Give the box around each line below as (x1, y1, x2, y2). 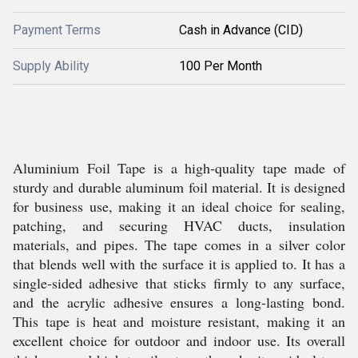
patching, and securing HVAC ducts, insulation (13, 216, 345, 235)
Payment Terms (13, 22, 101, 38)
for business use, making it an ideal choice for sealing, (13, 197, 345, 216)
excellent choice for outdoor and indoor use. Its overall (13, 331, 345, 350)
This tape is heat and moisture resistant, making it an (13, 312, 345, 331)
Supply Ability (13, 58, 89, 74)
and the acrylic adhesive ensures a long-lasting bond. (13, 292, 345, 312)
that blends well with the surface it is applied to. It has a (13, 254, 345, 273)
